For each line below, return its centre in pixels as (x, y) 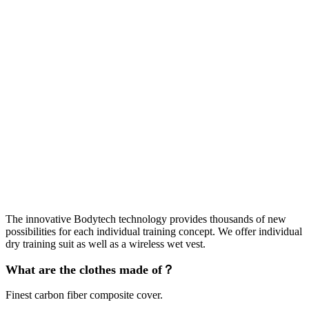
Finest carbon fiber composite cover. (84, 295)
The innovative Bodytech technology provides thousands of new (146, 219)
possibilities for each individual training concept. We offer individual (154, 232)
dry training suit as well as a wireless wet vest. (106, 244)
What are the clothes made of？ (90, 270)
